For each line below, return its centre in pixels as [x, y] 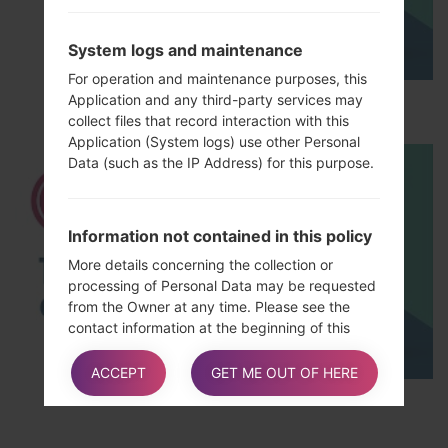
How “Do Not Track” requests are [198, 421]
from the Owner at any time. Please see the [209, 306]
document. [103, 348]
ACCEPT [118, 373]
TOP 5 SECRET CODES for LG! [224, 400]
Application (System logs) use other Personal [214, 141]
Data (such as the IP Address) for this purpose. [221, 162]
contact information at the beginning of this [209, 327]
